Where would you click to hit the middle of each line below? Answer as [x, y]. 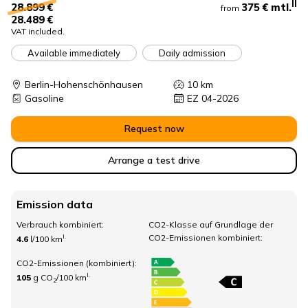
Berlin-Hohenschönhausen [84, 85]
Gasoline [44, 98]
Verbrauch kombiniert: [60, 224]
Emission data [55, 204]
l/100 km [46, 239]
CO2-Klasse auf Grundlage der [211, 224]
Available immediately [74, 53]
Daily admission [192, 53]
